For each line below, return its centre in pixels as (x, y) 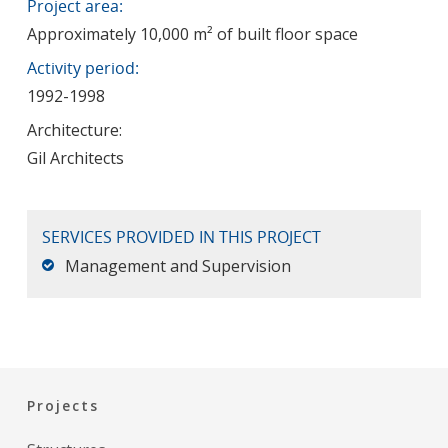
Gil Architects (75, 157)
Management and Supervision (177, 265)
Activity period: (82, 67)
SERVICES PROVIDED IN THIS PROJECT (181, 236)
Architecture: (74, 129)
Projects (62, 405)
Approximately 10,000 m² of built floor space (192, 33)
